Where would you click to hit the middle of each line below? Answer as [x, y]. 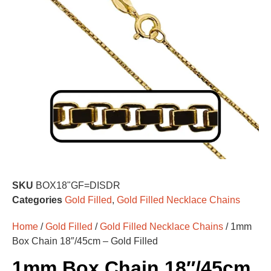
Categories [37, 200]
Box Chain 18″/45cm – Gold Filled [85, 241]
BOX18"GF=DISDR [78, 185]
